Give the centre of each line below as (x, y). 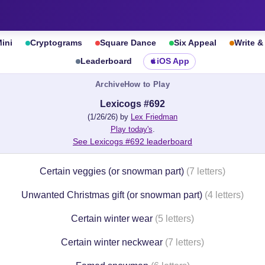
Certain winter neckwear (112, 242)
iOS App (173, 61)
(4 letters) (224, 195)
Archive (110, 84)
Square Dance (128, 43)
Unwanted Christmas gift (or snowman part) (112, 195)
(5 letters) (174, 219)
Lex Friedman (154, 117)
